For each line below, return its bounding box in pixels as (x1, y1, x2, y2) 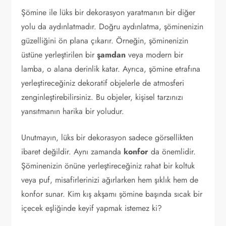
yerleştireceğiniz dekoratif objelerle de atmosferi (21, 77, 185, 89)
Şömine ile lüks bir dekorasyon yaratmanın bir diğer (21, 7, 196, 18)
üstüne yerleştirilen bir (21, 49, 97, 61)
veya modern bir (126, 49, 184, 61)
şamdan (97, 49, 126, 61)
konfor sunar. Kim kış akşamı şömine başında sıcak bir (21, 188, 203, 200)
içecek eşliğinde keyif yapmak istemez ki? (21, 202, 162, 214)
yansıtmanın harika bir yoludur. (21, 105, 125, 117)
